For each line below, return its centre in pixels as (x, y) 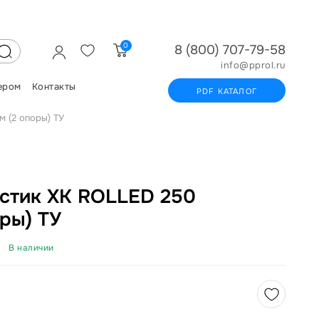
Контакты (54, 87)
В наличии (31, 248)
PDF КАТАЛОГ (227, 91)
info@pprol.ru (253, 65)
